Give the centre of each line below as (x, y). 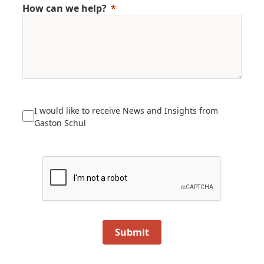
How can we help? (65, 8)
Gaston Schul (60, 123)
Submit (132, 232)
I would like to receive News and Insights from (126, 110)
